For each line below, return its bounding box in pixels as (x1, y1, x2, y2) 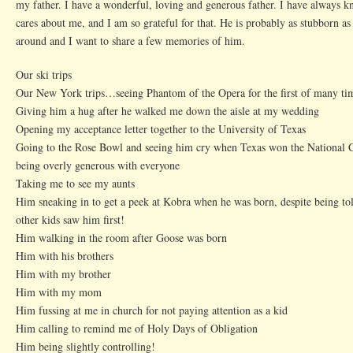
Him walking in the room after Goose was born (16, 230, 227, 245)
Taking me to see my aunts (16, 176, 135, 191)
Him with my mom (16, 284, 102, 299)
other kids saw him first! (16, 212, 124, 227)
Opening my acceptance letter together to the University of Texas (16, 121, 306, 136)
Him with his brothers (16, 248, 113, 263)
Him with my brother (16, 266, 111, 281)
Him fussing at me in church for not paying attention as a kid (16, 303, 288, 318)
